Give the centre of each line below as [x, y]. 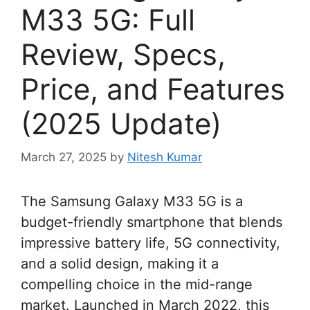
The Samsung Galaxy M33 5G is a [132, 202]
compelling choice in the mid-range [137, 285]
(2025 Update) [121, 123]
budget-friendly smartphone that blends [152, 222]
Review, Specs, [123, 54]
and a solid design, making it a [120, 264]
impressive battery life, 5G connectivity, [151, 243]
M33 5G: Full [108, 19]
